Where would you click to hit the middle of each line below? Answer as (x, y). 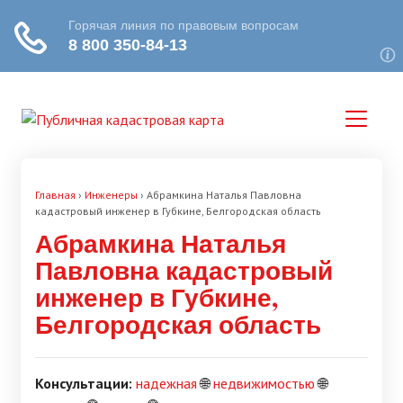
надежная (166, 383)
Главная (55, 195)
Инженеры (111, 195)
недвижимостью (264, 383)
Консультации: (84, 383)
